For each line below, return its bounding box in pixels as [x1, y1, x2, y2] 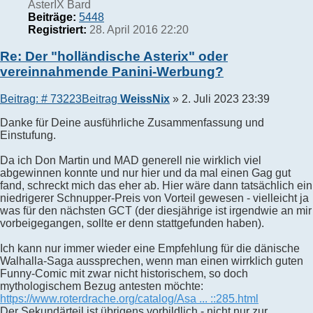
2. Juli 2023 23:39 [182, 93, 270, 105]
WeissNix [120, 93, 170, 105]
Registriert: [28, 23, 87, 36]
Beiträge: [28, 10, 76, 23]
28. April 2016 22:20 [87, 23, 189, 36]
